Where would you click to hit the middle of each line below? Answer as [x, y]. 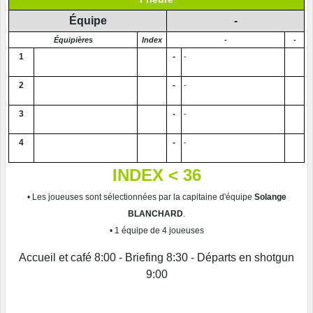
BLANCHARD [155, 214]
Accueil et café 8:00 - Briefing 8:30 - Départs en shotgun [156, 258]
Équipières [73, 40]
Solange [270, 197]
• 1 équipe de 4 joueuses [156, 231]
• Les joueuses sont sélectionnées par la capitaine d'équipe [140, 197]
